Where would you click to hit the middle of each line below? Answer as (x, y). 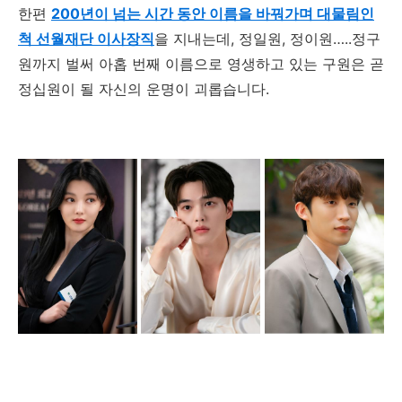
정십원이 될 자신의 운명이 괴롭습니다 (142, 88)
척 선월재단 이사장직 (86, 38)
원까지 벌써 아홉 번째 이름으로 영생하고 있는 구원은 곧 (201, 63)
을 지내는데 (192, 38)
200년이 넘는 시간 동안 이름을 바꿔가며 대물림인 (213, 13)
